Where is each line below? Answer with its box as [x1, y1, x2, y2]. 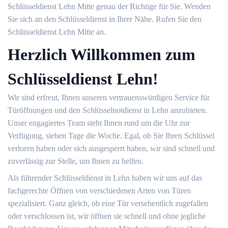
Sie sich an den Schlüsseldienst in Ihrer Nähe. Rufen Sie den [8, 15, 202, 23]
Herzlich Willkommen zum [8, 45, 195, 64]
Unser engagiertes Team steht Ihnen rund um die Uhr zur [8, 119, 190, 127]
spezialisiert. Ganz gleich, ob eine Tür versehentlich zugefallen [8, 199, 208, 208]
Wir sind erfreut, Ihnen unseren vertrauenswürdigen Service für [8, 93, 210, 102]
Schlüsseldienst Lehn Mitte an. [8, 27, 106, 36]
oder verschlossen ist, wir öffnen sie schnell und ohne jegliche [8, 212, 206, 220]
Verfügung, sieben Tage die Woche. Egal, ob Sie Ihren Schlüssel [8, 131, 214, 140]
